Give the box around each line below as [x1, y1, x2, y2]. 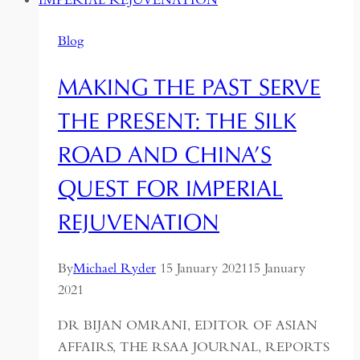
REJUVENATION [58, 207, 219, 236]
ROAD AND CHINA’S [58, 139, 272, 169]
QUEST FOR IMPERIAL [58, 173, 283, 202]
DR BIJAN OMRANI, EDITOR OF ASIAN [58, 317, 317, 334]
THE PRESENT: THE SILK [58, 105, 297, 135]
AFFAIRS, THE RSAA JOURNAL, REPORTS [58, 338, 329, 356]
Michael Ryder [73, 260, 156, 277]
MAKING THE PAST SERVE [58, 72, 321, 101]
